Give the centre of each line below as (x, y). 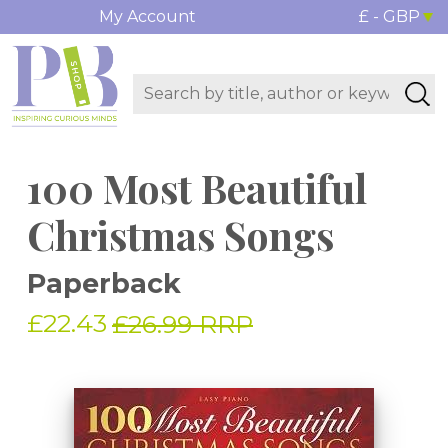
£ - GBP (389, 16)
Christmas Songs (180, 235)
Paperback (104, 284)
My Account (147, 16)
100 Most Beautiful (197, 188)
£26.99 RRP (182, 324)
